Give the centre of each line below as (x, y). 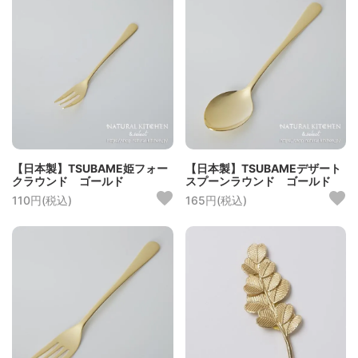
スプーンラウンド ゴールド (258, 181)
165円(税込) (216, 201)
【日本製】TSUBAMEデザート (263, 169)
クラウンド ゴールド (68, 181)
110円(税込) (42, 201)
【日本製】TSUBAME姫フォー (90, 169)
